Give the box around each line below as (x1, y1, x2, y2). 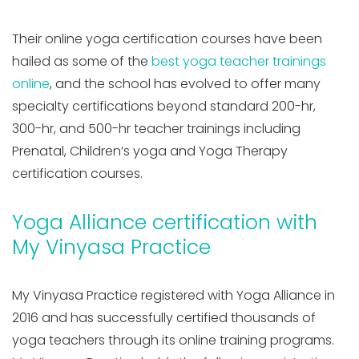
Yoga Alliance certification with (12, 208, 317, 236)
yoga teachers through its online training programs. (12, 330, 334, 349)
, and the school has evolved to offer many (50, 74, 321, 93)
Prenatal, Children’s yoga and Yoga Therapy (12, 141, 288, 160)
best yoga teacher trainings (151, 51, 326, 71)
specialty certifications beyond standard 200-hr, (12, 96, 316, 115)
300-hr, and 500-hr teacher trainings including (12, 119, 301, 138)
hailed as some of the (12, 51, 151, 71)
